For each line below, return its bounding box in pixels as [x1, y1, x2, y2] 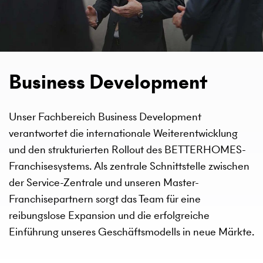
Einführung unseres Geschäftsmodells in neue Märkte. [9, 224, 254, 240]
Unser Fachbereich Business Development [9, 109, 201, 124]
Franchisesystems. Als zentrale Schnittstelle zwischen [9, 159, 249, 174]
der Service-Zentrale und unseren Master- [9, 175, 199, 190]
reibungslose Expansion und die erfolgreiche [9, 208, 210, 223]
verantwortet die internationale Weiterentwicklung [9, 126, 238, 141]
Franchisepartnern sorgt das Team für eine [9, 191, 201, 207]
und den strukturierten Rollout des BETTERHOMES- [9, 142, 246, 157]
